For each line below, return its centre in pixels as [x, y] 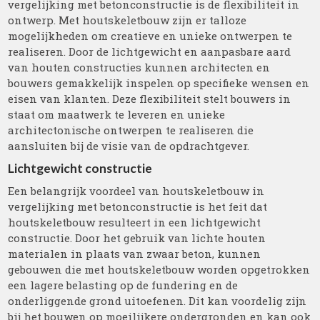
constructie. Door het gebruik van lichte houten [137, 238]
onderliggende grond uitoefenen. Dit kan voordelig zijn [157, 301]
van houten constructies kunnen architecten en [139, 67]
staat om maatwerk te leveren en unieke [117, 114]
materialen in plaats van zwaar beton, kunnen [135, 254]
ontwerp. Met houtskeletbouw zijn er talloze [127, 20]
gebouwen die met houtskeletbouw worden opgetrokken [159, 269]
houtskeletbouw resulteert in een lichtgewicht [135, 222]
